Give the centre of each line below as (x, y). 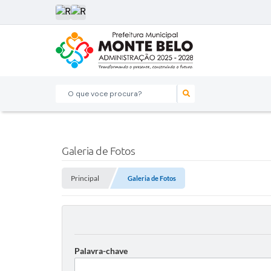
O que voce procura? (97, 93)
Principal (85, 178)
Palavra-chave (101, 251)
